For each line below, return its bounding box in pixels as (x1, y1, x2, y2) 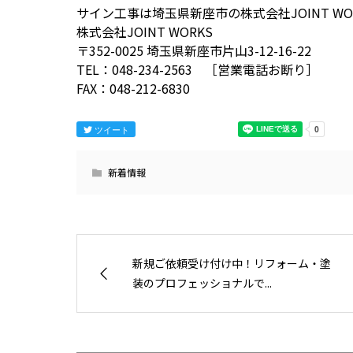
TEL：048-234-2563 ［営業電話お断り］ (76, 60, 318, 80)
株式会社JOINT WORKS (76, 22, 213, 42)
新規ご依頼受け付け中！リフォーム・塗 (132, 255, 331, 272)
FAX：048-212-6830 (76, 79, 190, 98)
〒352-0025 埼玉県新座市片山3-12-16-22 (76, 41, 311, 61)
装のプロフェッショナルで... (132, 275, 272, 292)
